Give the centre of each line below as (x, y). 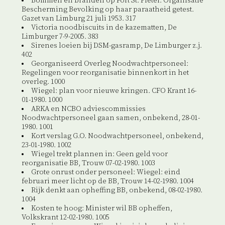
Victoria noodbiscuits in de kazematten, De (104, 28)
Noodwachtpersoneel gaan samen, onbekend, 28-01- (110, 118)
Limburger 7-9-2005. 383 (60, 37)
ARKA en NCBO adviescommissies (88, 109)
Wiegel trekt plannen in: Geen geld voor (99, 154)
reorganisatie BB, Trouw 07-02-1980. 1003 (88, 163)
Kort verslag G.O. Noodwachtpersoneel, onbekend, (117, 136)
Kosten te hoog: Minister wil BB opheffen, (101, 209)
